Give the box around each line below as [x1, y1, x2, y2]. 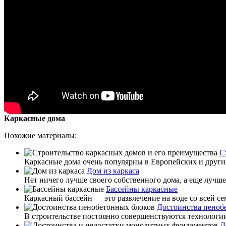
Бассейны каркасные [106, 184, 178, 193]
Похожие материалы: [4, 131, 77, 140]
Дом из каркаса [87, 166, 139, 175]
